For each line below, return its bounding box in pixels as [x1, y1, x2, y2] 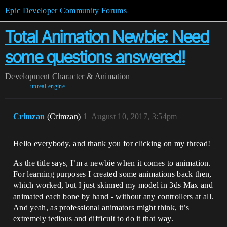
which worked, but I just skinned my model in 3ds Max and [13, 181, 213, 190]
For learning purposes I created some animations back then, [13, 170, 212, 178]
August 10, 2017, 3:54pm [91, 112, 177, 121]
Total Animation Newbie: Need [5, 27, 209, 47]
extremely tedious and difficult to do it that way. [13, 214, 174, 223]
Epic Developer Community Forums [5, 6, 127, 15]
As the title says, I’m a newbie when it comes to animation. [13, 159, 211, 167]
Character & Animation [52, 72, 130, 81]
